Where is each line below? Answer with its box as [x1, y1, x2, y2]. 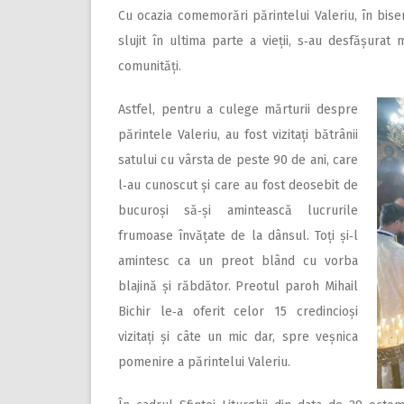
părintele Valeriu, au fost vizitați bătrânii [118, 127, 358, 142]
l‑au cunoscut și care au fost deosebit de [118, 178, 358, 193]
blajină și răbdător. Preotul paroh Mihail [118, 279, 358, 294]
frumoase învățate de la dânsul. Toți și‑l [118, 228, 358, 243]
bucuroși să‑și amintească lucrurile [118, 203, 358, 218]
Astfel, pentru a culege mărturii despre [118, 102, 358, 117]
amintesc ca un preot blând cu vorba [118, 253, 358, 269]
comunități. [118, 59, 181, 74]
